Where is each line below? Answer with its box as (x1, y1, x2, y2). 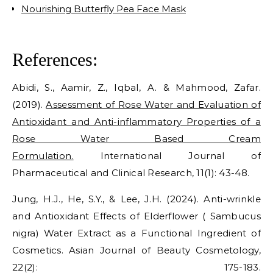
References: (12, 49, 97, 70)
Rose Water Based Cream (12, 133, 261, 145)
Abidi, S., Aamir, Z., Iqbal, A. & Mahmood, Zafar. (12, 82, 261, 94)
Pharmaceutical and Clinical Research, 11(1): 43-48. (12, 167, 250, 179)
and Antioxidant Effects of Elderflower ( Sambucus (12, 210, 261, 222)
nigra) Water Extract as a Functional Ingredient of (12, 227, 261, 239)
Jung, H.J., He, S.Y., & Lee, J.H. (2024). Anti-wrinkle (12, 193, 261, 205)
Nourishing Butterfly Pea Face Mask (21, 3, 186, 15)
